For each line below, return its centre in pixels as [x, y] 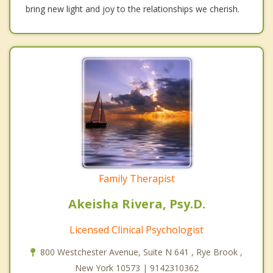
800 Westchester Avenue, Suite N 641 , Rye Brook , [141, 252]
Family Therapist [136, 179]
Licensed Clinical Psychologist [136, 230]
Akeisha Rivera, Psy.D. [136, 204]
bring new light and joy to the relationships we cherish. [133, 9]
